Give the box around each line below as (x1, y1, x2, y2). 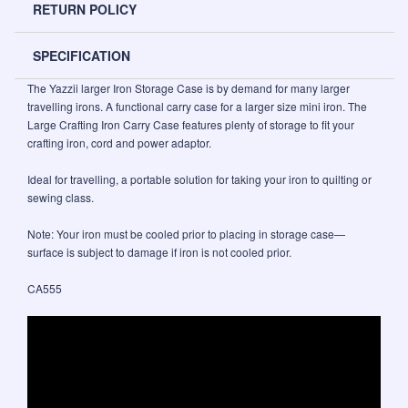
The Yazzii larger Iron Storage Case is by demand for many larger (27, 80, 350, 97)
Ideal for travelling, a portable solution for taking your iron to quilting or (27, 171, 372, 188)
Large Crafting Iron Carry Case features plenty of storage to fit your (27, 117, 354, 133)
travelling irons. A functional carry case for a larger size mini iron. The (27, 98, 367, 115)
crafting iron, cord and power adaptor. (27, 135, 211, 151)
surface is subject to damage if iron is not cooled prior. (27, 244, 291, 260)
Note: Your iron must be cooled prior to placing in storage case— (27, 226, 345, 242)
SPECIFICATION (33, 46, 130, 66)
